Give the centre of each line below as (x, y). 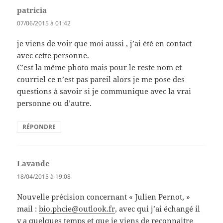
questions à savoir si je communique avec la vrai (104, 91)
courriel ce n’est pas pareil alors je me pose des (101, 79)
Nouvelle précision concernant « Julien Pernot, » (104, 197)
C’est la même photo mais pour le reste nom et (100, 67)
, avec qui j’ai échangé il (158, 209)
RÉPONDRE (39, 127)
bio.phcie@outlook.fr (77, 209)
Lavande (34, 164)
